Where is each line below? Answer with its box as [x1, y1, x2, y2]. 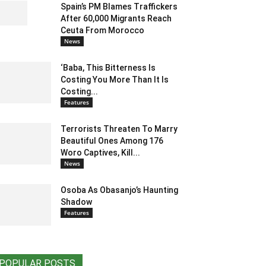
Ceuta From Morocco [61, 26, 144, 36]
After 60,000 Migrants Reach [61, 14, 172, 24]
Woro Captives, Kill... [61, 148, 140, 158]
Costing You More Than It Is [61, 75, 169, 85]
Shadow [61, 197, 92, 207]
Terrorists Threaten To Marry [61, 124, 178, 134]
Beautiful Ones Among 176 [61, 136, 163, 146]
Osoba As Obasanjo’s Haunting [61, 185, 178, 195]
